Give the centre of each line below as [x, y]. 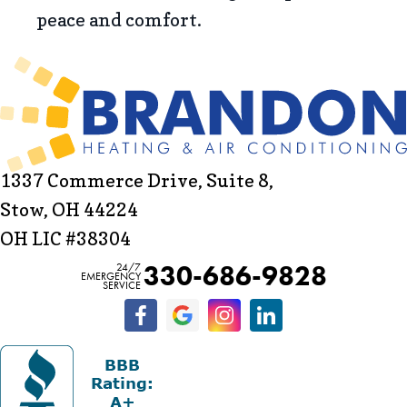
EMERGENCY [110, 276]
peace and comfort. [119, 20]
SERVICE [121, 285]
